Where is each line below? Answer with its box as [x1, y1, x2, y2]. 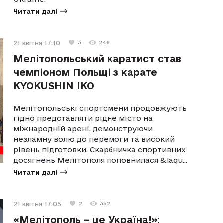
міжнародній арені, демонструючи [13, 124, 153, 133]
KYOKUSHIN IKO [13, 80, 95, 91]
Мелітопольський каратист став [13, 53, 182, 64]
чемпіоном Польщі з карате [13, 66, 158, 78]
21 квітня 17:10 [13, 39, 61, 46]
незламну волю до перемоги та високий [13, 134, 175, 143]
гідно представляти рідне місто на [13, 113, 153, 122]
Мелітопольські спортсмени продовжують [13, 103, 187, 112]
